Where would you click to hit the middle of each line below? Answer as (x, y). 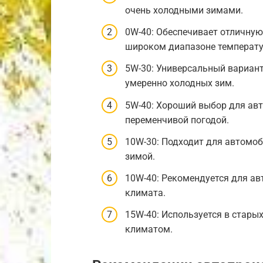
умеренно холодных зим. (180, 83)
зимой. (140, 156)
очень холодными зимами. (184, 10)
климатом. (149, 230)
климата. (145, 193)
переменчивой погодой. (177, 120)
